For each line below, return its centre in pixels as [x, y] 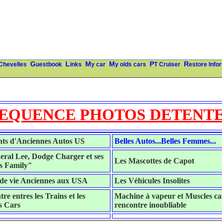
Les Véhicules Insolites [152, 181]
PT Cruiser [167, 64]
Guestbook [49, 64]
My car [98, 64]
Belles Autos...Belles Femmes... [165, 141]
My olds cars [131, 64]
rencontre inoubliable [150, 205]
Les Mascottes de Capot [154, 161]
